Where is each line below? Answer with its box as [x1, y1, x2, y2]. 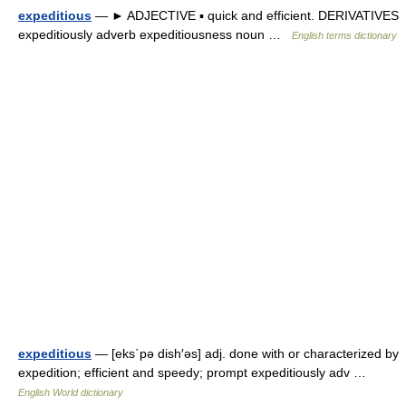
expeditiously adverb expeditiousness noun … [18, 27, 292, 42]
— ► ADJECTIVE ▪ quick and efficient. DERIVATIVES [92, 8, 399, 23]
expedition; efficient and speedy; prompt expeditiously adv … [18, 365, 373, 380]
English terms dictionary [292, 30, 397, 41]
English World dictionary [18, 387, 123, 398]
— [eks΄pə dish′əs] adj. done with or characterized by [92, 346, 399, 361]
